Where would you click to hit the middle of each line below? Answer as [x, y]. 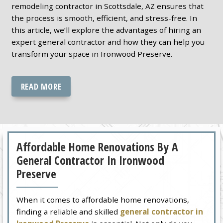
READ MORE [41, 86]
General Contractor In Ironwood [91, 161]
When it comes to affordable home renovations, [103, 200]
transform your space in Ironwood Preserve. [92, 54]
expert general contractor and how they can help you [108, 42]
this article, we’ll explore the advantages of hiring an [106, 30]
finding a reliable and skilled [68, 212]
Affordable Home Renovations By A [98, 147]
